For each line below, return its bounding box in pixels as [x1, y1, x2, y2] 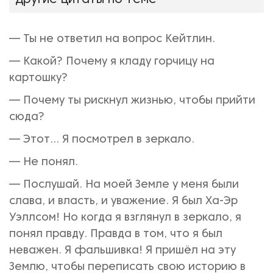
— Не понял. [9, 157, 78, 168]
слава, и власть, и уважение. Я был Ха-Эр [9, 196, 238, 207]
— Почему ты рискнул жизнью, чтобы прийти [9, 96, 255, 106]
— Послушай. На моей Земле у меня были [9, 180, 239, 190]
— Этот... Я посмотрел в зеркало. [9, 135, 194, 145]
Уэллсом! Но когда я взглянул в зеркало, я [9, 213, 241, 223]
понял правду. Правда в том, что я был [9, 229, 222, 239]
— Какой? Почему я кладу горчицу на [9, 57, 214, 67]
